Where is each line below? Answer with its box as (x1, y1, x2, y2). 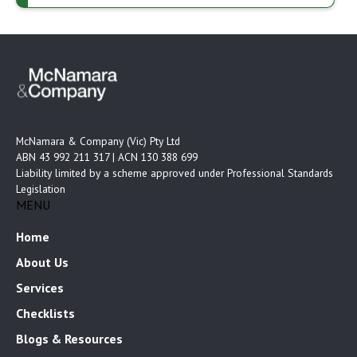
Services (16, 280, 64, 296)
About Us (16, 254, 69, 271)
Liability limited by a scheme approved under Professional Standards (16, 166, 333, 181)
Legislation (16, 182, 65, 197)
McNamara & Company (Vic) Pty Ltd (16, 134, 180, 149)
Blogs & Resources (16, 331, 123, 347)
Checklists (16, 305, 75, 322)
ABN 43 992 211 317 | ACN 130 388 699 (16, 150, 198, 165)
